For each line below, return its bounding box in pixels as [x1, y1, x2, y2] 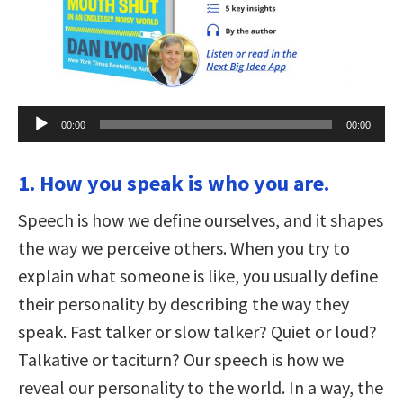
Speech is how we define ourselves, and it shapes [18, 208, 383, 231]
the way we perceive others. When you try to [18, 236, 350, 259]
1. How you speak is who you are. [18, 168, 329, 197]
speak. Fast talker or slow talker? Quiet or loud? [18, 319, 377, 343]
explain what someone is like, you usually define [18, 264, 378, 287]
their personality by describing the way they [18, 291, 349, 315]
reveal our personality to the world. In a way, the [18, 375, 383, 399]
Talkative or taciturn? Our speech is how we [18, 347, 344, 371]
